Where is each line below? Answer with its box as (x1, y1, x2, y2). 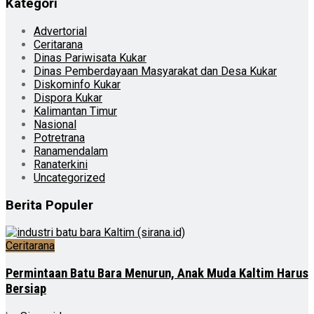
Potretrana (34, 131, 85, 144)
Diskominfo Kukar (34, 78, 121, 91)
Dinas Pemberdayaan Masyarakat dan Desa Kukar (34, 64, 277, 78)
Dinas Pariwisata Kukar (34, 51, 146, 64)
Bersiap (6, 281, 46, 297)
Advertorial (34, 25, 87, 38)
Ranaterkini (34, 158, 88, 171)
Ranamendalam (34, 144, 108, 158)
